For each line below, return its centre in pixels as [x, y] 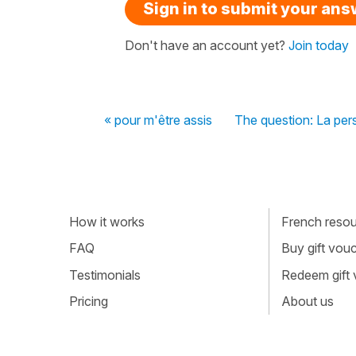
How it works [107, 221]
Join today [319, 45]
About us [307, 302]
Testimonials [105, 275]
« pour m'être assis [158, 120]
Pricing [89, 302]
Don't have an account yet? [207, 45]
